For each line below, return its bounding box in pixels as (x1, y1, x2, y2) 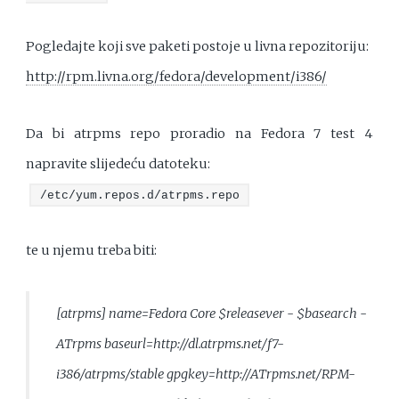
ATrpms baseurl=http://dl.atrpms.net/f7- (55, 335, 284, 352)
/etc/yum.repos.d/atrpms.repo (39, 188, 240, 202)
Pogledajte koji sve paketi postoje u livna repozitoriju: (26, 38, 370, 55)
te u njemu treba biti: (26, 241, 158, 258)
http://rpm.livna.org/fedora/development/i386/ (26, 69, 328, 85)
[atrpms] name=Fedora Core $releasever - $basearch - (55, 305, 367, 322)
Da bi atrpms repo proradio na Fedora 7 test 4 (26, 125, 373, 142)
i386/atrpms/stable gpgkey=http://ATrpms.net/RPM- (55, 365, 355, 382)
